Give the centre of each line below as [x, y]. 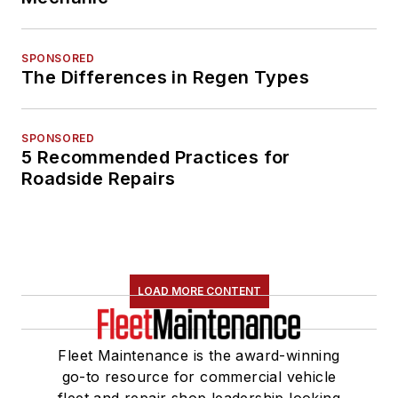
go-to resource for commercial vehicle [199, 376]
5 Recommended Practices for [156, 157]
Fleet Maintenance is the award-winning [199, 355]
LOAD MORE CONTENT [199, 291]
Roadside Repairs [99, 178]
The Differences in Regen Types [165, 77]
